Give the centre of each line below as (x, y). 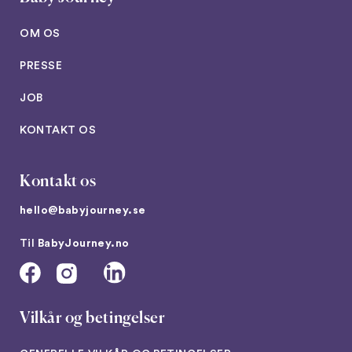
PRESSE (41, 66)
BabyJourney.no (83, 243)
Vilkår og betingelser (93, 318)
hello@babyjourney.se (83, 210)
